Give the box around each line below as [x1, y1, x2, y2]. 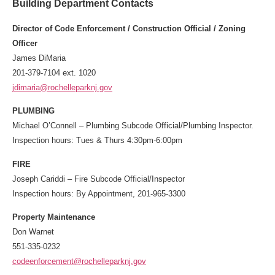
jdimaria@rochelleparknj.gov [12, 82, 112, 92]
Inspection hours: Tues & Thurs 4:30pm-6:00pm [12, 136, 182, 145]
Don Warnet [12, 227, 54, 237]
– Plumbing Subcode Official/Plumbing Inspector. [79, 121, 254, 131]
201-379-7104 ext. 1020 [12, 68, 96, 77]
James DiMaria [12, 53, 66, 63]
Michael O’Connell [12, 121, 79, 131]
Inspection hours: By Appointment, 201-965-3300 [12, 188, 185, 198]
